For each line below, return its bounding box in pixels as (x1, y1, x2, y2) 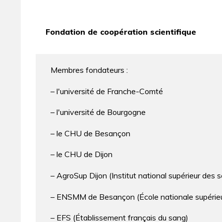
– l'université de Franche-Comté (51, 86, 163, 96)
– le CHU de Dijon (51, 149, 112, 160)
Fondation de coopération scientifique (46, 27, 196, 37)
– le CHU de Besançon (51, 128, 130, 138)
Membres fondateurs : (51, 65, 128, 75)
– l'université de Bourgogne (51, 107, 146, 117)
